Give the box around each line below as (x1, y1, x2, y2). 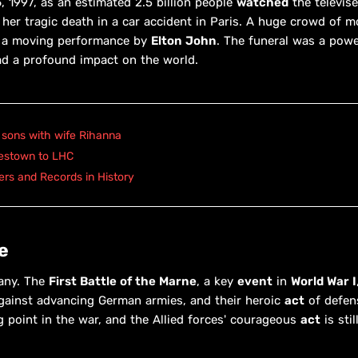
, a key (197, 273, 237, 288)
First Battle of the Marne (49, 273, 197, 288)
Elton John (151, 33, 217, 48)
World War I (291, 273, 356, 288)
